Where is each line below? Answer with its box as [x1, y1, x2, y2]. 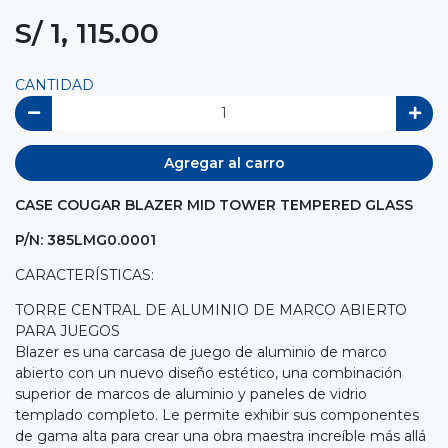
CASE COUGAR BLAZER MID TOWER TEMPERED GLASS [15, 195, 413, 214]
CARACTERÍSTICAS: [15, 265, 154, 284]
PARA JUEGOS [15, 321, 120, 340]
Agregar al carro [163, 153, 285, 172]
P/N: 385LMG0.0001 [15, 230, 156, 249]
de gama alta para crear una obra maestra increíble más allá [15, 426, 426, 445]
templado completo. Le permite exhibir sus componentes [15, 405, 419, 424]
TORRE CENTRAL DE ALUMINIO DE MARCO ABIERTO [15, 300, 407, 319]
